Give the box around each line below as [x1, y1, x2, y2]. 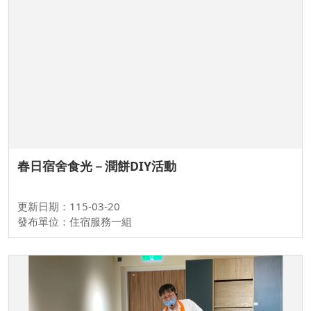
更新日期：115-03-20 [17, 199, 120, 214]
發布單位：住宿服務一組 [17, 215, 132, 229]
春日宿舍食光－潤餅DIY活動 [17, 158, 176, 175]
